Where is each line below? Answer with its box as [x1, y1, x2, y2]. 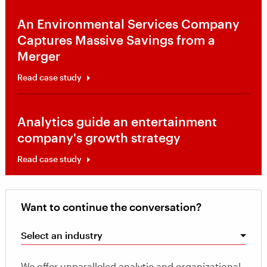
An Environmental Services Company [17, 16, 240, 31]
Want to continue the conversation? [21, 200, 201, 213]
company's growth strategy [17, 130, 181, 145]
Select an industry [21, 229, 103, 241]
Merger [17, 48, 60, 63]
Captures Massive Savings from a [17, 32, 215, 47]
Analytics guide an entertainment [17, 114, 217, 129]
